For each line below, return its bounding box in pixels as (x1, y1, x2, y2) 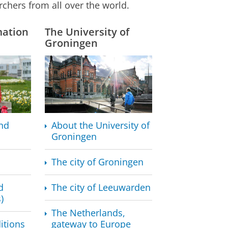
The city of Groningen (51, 156, 144, 168)
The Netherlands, (51, 207, 126, 219)
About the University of (51, 119, 150, 132)
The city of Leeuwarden (51, 181, 151, 194)
